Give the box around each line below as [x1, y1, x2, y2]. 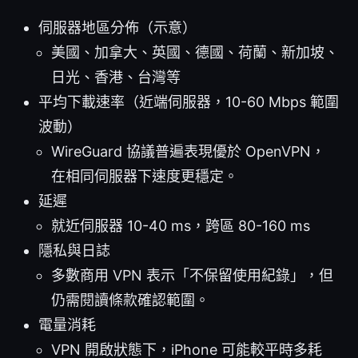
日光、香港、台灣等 [51, 69, 181, 86]
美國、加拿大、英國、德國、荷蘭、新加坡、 [51, 44, 339, 62]
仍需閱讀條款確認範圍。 [51, 292, 209, 309]
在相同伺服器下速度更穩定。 [51, 168, 238, 185]
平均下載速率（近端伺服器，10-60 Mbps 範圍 [38, 93, 339, 111]
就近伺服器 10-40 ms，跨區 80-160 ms [51, 217, 310, 235]
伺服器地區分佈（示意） [38, 19, 197, 37]
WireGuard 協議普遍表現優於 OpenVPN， [51, 143, 325, 161]
